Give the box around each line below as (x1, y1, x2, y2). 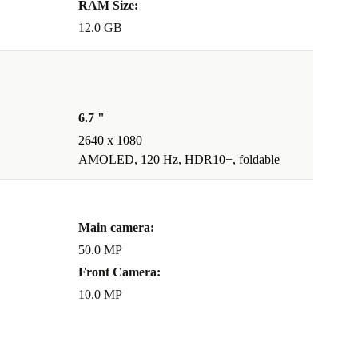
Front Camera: (78, 265, 161, 280)
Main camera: (78, 221, 154, 235)
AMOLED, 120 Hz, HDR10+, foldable (78, 153, 280, 167)
